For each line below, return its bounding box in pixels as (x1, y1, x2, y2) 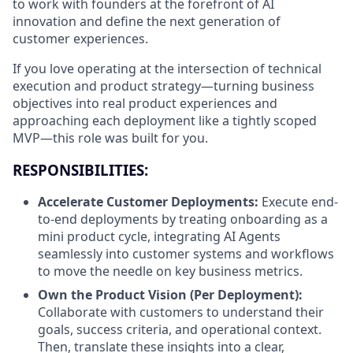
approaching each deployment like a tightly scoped (13, 112, 317, 129)
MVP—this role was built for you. (13, 129, 208, 147)
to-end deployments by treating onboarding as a (38, 210, 328, 229)
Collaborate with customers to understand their (38, 303, 324, 321)
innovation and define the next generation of (13, 13, 281, 30)
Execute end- (262, 193, 338, 211)
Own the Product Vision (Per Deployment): (38, 286, 303, 304)
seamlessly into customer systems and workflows (38, 245, 334, 263)
